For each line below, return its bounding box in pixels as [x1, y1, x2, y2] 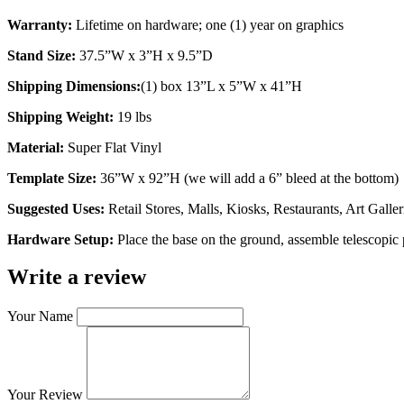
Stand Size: [7, 47, 76, 63]
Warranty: [7, 16, 72, 32]
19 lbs [114, 108, 151, 124]
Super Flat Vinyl [64, 139, 161, 155]
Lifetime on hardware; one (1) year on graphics [72, 16, 344, 32]
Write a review [7, 265, 146, 289]
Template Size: [7, 170, 100, 186]
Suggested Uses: [7, 200, 108, 216]
